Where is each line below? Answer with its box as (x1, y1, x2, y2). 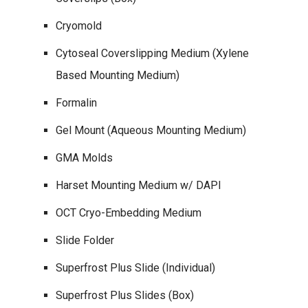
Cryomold (56, 19, 102, 32)
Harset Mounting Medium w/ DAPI (56, 178, 221, 192)
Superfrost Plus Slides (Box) (56, 288, 194, 302)
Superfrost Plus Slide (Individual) (56, 261, 215, 274)
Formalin (56, 96, 97, 109)
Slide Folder (56, 233, 114, 247)
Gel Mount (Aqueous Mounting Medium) (56, 123, 246, 137)
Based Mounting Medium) (56, 68, 179, 82)
